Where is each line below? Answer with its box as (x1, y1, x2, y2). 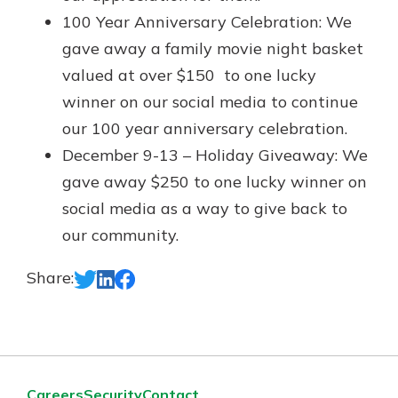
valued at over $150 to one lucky (62, 65, 316, 85)
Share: (27, 267, 74, 288)
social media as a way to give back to (62, 198, 347, 219)
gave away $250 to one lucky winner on (62, 171, 367, 192)
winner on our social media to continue (62, 92, 358, 112)
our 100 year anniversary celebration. (62, 118, 347, 139)
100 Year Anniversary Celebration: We (62, 12, 352, 32)
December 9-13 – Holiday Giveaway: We (62, 145, 368, 165)
